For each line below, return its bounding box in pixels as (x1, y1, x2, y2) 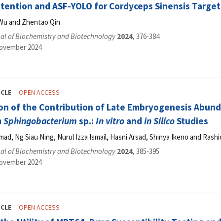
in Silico (144, 115, 175, 127)
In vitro (96, 115, 124, 127)
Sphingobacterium (3, 115, 77, 127)
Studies (175, 115, 208, 127)
